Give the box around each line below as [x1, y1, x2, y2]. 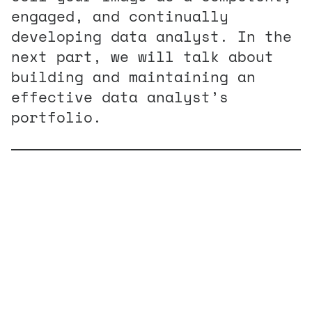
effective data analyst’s [11, 85, 228, 108]
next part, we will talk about [11, 45, 274, 68]
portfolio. [11, 105, 102, 128]
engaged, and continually [11, 4, 228, 27]
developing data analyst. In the [11, 24, 292, 47]
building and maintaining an [11, 65, 256, 88]
